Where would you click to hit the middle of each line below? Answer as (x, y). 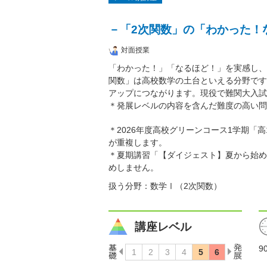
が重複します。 (138, 143)
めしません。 (133, 168)
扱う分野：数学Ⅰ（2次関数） (165, 186)
